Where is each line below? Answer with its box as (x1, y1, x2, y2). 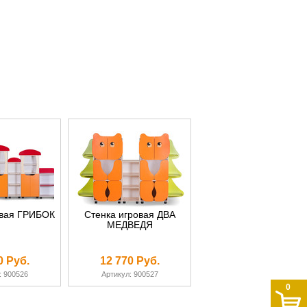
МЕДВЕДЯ (106, 219, 153, 230)
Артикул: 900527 (101, 270, 158, 278)
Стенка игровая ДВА (84, 209, 175, 220)
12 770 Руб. (99, 255, 160, 267)
